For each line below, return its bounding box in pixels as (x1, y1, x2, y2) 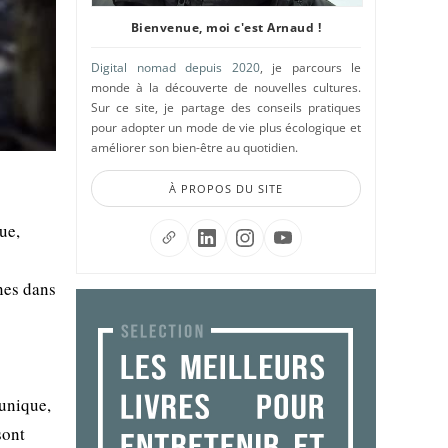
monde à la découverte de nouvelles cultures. (91, 79, 361, 96)
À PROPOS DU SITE (169, 181, 283, 196)
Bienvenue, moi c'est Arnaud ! (130, 19, 322, 36)
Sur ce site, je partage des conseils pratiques (91, 99, 361, 116)
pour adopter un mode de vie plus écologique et (91, 119, 361, 136)
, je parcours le (259, 59, 361, 76)
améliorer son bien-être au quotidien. (91, 139, 298, 156)
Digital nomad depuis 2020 (91, 59, 260, 76)
